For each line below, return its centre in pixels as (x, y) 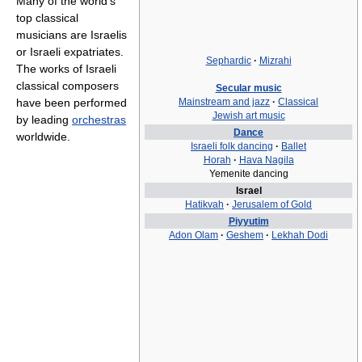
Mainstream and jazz (224, 102)
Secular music (248, 88)
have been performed (72, 102)
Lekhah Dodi (300, 235)
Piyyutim (248, 221)
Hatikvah (204, 204)
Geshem (245, 235)
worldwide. (43, 136)
